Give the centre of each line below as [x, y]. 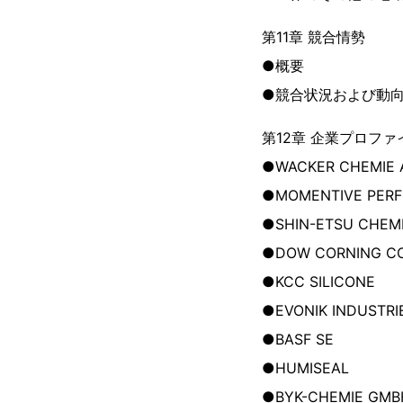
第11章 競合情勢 [313, 37]
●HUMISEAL [305, 368]
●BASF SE [298, 339]
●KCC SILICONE [318, 282]
